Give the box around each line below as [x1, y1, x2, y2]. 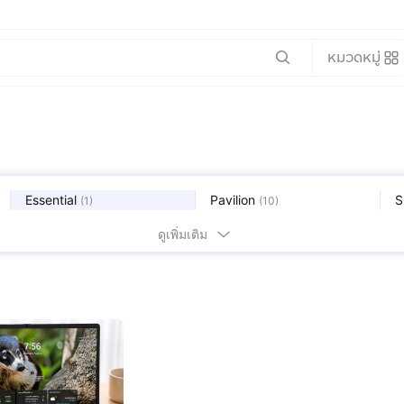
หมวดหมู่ [326, 46, 381, 68]
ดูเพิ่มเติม [157, 226, 207, 242]
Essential [25, 192, 77, 207]
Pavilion [210, 192, 255, 207]
